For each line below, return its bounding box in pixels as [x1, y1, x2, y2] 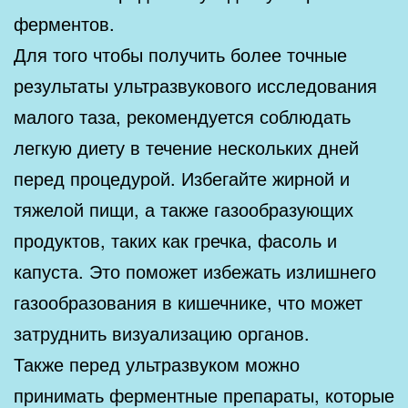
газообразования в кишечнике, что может [14, 288, 362, 315]
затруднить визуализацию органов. [14, 319, 310, 346]
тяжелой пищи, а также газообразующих [14, 195, 353, 222]
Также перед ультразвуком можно [14, 350, 300, 377]
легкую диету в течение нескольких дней [14, 133, 359, 160]
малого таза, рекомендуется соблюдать [14, 102, 351, 129]
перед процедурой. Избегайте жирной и [14, 164, 350, 191]
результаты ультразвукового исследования [14, 71, 377, 98]
